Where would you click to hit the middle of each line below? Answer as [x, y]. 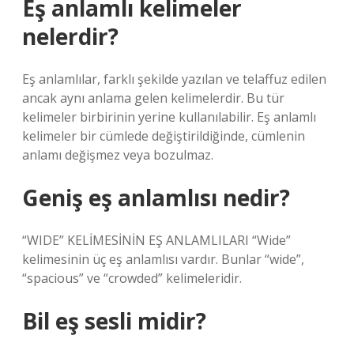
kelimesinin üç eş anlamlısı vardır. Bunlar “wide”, [163, 259]
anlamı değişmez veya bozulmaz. [118, 155]
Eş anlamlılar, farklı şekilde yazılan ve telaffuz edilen [174, 79]
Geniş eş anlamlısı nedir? [156, 198]
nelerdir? [70, 36]
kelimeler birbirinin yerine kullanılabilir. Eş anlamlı [169, 117]
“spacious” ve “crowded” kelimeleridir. [132, 278]
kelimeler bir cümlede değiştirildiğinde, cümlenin [164, 136]
